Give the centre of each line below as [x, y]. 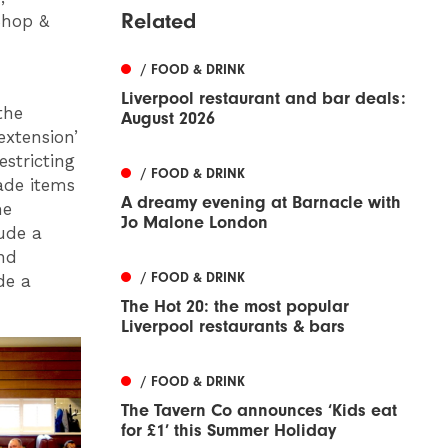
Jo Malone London [194, 223]
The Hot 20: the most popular [235, 307]
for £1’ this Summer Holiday [228, 431]
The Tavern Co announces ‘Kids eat [259, 411]
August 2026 [168, 119]
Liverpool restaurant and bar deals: [263, 99]
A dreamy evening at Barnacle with [261, 203]
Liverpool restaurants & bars [233, 327]
